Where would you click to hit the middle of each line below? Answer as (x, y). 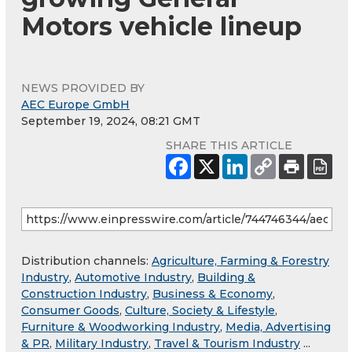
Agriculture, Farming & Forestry (240, 261)
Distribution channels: (86, 261)
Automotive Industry (133, 278)
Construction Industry (84, 294)
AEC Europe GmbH (75, 105)
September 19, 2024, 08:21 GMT (111, 121)
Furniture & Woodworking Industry (121, 327)
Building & (226, 278)
